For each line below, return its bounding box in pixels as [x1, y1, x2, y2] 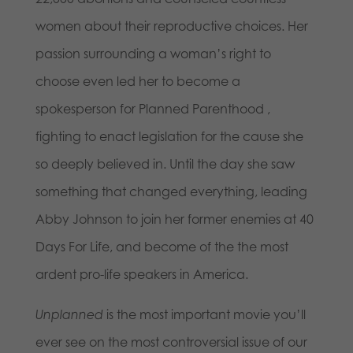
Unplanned [35, 306, 106, 322]
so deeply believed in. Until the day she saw [35, 155, 295, 172]
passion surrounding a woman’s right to [35, 45, 271, 61]
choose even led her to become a [35, 72, 240, 89]
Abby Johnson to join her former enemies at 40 [35, 210, 314, 227]
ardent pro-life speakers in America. [35, 266, 248, 282]
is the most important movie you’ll [106, 306, 306, 322]
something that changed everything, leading [35, 183, 307, 199]
